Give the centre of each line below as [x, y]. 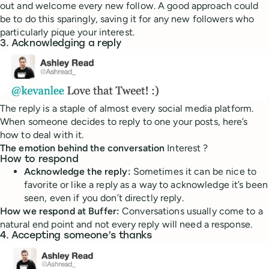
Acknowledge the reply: [77, 171]
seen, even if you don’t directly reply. [104, 198]
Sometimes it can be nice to [194, 171]
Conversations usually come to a [191, 211]
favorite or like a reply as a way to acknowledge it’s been [146, 184]
